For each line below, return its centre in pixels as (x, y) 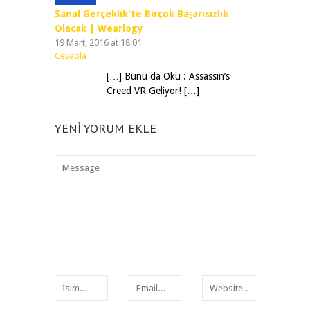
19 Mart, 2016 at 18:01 (98, 42)
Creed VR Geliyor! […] (153, 90)
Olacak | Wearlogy (99, 28)
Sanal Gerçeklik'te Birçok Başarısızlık (142, 13)
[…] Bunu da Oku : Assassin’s (168, 76)
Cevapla (71, 55)
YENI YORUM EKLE (106, 128)
